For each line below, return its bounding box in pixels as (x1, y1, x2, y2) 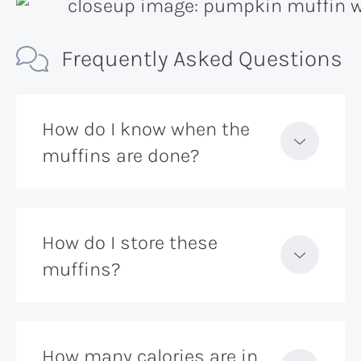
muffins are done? (42, 143, 200, 167)
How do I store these (42, 230, 218, 254)
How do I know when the (42, 117, 250, 140)
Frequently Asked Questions (61, 44, 342, 72)
